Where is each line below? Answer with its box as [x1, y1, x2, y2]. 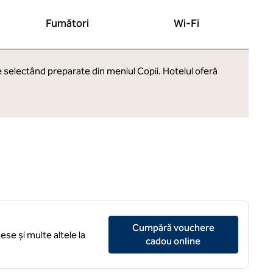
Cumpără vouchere [132, 222, 214, 233]
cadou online [146, 235, 201, 247]
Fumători [45, 16, 89, 30]
